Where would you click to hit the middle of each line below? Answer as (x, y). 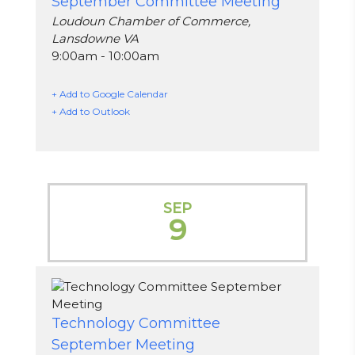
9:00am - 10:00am (105, 56)
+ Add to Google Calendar (110, 94)
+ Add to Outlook (91, 111)
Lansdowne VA (95, 38)
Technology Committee (136, 323)
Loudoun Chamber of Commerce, (151, 21)
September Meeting (123, 345)
